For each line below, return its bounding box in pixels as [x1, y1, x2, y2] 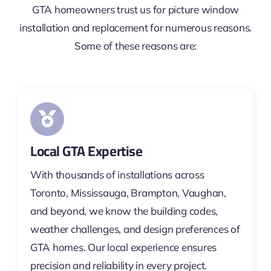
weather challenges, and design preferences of [30, 223, 240, 236]
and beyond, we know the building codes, [30, 204, 218, 218]
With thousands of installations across [30, 168, 204, 181]
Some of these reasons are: [74, 39, 197, 53]
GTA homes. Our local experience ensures [30, 241, 217, 254]
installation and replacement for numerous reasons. [19, 21, 252, 34]
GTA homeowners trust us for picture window [31, 3, 240, 16]
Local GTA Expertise [30, 138, 143, 165]
